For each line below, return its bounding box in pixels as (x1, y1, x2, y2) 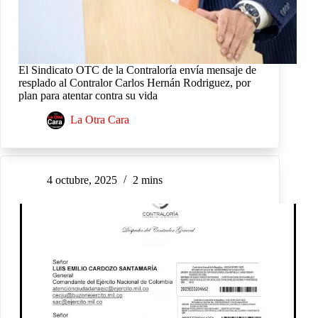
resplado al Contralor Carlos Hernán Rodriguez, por (18, 76, 251, 89)
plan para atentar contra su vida (18, 89, 158, 102)
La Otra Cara (70, 114, 129, 126)
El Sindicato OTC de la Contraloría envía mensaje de (18, 63, 256, 76)
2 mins (133, 174, 163, 187)
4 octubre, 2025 (47, 174, 117, 187)
